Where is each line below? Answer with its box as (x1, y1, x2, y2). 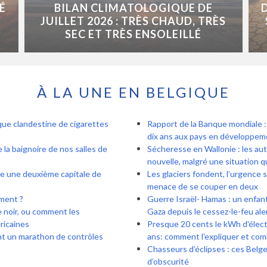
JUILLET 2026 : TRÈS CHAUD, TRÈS (41, 14, 226, 28)
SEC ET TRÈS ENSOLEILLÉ (65, 27, 202, 41)
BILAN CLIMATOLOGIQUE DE (54, 1, 213, 15)
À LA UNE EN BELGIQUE (37, 83, 230, 101)
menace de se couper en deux (147, 181, 258, 192)
